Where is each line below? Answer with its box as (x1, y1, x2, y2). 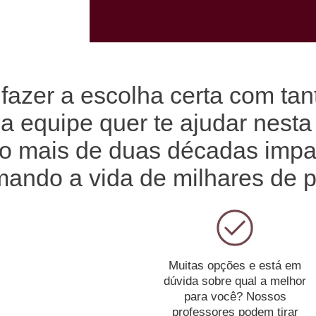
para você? (183, 290, 243, 303)
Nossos (245, 290, 286, 303)
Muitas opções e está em (169, 259, 301, 272)
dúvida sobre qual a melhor (164, 274, 306, 288)
